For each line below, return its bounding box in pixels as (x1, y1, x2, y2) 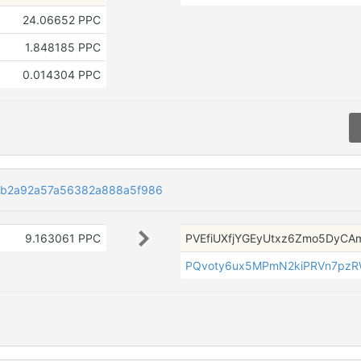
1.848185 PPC (24, 39, 101, 54)
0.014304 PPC (22, 67, 101, 81)
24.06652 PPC (22, 12, 101, 27)
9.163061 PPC (24, 230, 101, 245)
